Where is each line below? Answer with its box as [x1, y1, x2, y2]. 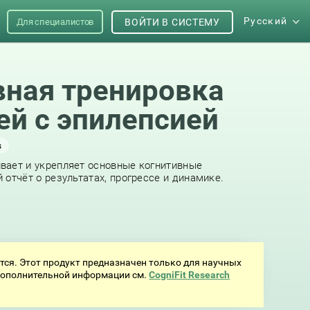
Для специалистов [16, 17, 94, 27]
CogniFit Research [149, 269, 230, 280]
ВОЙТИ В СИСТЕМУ [125, 17, 220, 28]
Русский [243, 15, 288, 26]
